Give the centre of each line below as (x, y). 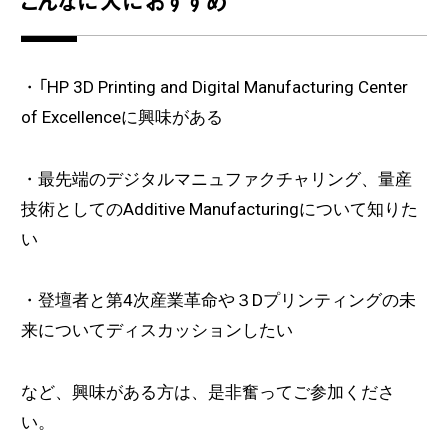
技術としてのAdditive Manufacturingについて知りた (219, 208)
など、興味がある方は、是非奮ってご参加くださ (207, 391)
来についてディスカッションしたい (156, 330)
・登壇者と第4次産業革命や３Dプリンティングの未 (218, 300)
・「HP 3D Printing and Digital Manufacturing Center (214, 87)
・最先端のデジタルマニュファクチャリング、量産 (216, 178)
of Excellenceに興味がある (121, 117)
